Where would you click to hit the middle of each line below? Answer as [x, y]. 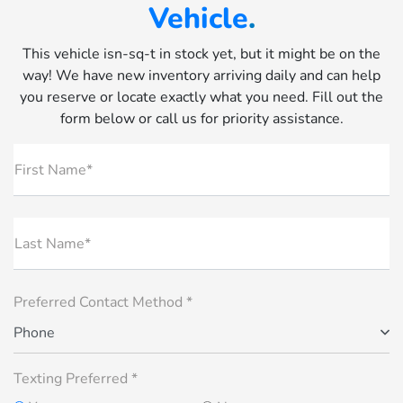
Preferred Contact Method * [103, 302]
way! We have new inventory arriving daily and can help [201, 75]
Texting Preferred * [76, 378]
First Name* [54, 170]
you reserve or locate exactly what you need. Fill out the [201, 97]
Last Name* [53, 243]
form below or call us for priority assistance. [201, 118]
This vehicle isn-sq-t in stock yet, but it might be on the [201, 54]
